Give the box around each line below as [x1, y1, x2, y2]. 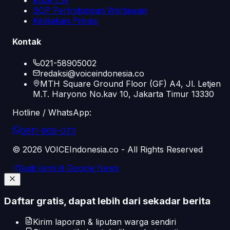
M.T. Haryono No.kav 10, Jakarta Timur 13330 [33, 88, 214, 99]
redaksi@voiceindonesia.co [40, 68, 144, 79]
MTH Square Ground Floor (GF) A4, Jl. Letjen [40, 78, 221, 89]
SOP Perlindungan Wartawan [33, 5, 147, 16]
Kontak [12, 36, 41, 47]
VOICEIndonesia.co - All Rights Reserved [42, 144, 203, 155]
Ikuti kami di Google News [18, 162, 119, 173]
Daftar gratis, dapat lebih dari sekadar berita [4, 195, 210, 207]
